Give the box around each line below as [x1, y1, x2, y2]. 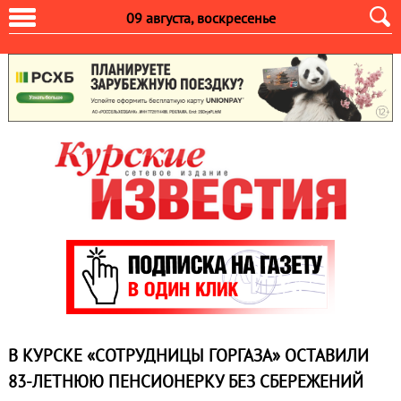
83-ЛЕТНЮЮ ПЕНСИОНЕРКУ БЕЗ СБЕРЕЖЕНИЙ [7, 371, 363, 393]
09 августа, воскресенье [125, 9, 276, 27]
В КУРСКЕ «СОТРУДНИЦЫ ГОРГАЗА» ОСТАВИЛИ [7, 345, 369, 367]
